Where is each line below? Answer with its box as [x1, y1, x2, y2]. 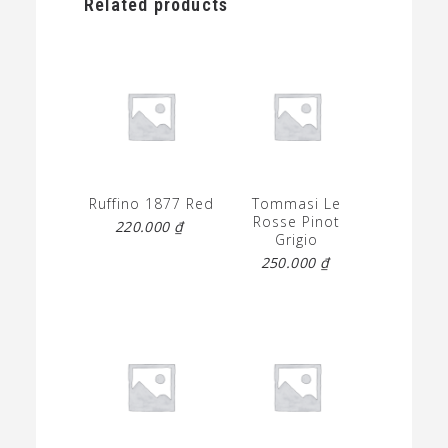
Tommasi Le [252, 194, 342, 214]
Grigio [275, 230, 319, 250]
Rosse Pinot [253, 212, 341, 232]
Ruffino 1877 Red [88, 194, 214, 214]
